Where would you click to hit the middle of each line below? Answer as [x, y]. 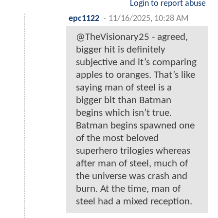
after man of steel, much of [132, 164]
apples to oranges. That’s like [136, 75]
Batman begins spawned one [135, 126]
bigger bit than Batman [124, 101]
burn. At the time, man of [128, 189]
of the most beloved [117, 139]
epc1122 [84, 19]
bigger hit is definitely [121, 50]
